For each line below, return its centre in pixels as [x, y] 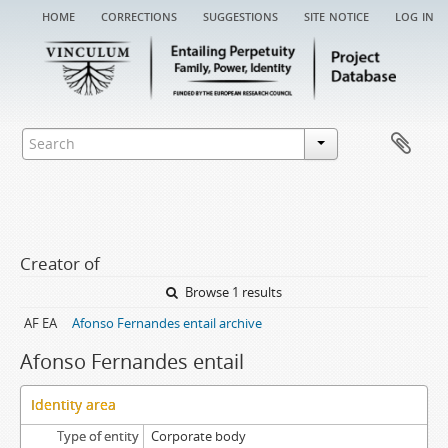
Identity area [73, 404]
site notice [336, 15]
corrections [139, 15]
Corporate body [198, 436]
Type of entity [97, 436]
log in [414, 15]
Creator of [60, 263]
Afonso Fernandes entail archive [167, 323]
